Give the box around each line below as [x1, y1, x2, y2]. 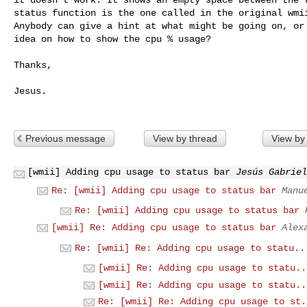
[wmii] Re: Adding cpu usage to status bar [51, 221, 276, 233]
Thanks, [14, 59, 52, 71]
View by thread [152, 132, 217, 144]
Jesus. [14, 85, 47, 97]
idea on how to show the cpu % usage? [14, 33, 211, 45]
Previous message [25, 132, 106, 144]
